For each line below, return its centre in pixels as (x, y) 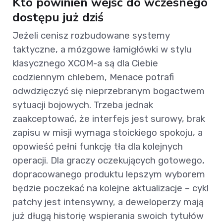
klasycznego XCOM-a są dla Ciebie (85, 63)
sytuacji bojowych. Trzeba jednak (83, 105)
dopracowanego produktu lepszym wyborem (109, 174)
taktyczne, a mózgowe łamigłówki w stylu (102, 50)
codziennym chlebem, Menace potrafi (93, 77)
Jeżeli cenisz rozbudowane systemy (91, 36)
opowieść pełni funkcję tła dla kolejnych (98, 147)
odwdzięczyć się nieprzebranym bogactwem (109, 91)
